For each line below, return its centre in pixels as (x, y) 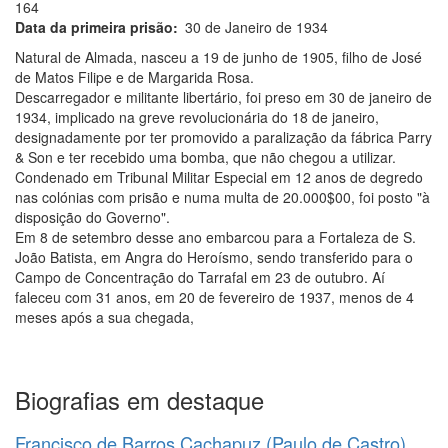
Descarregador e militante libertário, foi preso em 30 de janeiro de (223, 97)
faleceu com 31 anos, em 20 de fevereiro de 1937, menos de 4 (214, 297)
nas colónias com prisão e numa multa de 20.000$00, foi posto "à (222, 197)
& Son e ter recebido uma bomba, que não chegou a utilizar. (205, 157)
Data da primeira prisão (94, 27)
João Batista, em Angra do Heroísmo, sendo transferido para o (214, 257)
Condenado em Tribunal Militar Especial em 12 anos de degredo (219, 177)
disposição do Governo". (92, 217)
